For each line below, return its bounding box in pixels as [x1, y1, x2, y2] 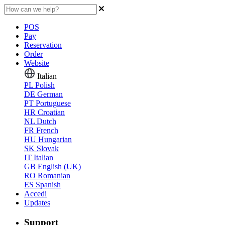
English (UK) [38, 162, 81, 171]
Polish [35, 81, 55, 89]
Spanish [36, 180, 61, 189]
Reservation [24, 41, 62, 49]
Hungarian [38, 135, 72, 144]
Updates [24, 198, 50, 207]
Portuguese [36, 99, 71, 107]
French [36, 126, 58, 135]
